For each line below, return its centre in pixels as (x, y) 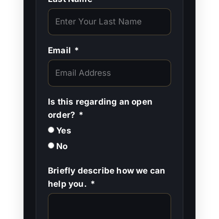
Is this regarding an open (100, 101)
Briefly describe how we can (107, 170)
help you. (67, 184)
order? (62, 115)
